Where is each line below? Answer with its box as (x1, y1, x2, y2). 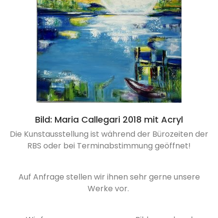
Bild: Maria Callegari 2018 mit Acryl (35, 113, 183, 126)
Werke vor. (87, 183, 131, 194)
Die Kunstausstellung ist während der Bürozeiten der (10, 128, 208, 140)
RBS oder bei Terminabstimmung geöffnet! (27, 140, 191, 151)
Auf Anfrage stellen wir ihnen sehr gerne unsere (18, 171, 200, 182)
